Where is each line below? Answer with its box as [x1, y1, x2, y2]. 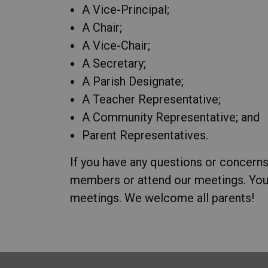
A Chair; [82, 20, 122, 35]
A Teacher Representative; [82, 92, 221, 106]
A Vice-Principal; [82, 2, 169, 17]
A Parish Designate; [82, 74, 184, 89]
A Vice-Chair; [82, 38, 150, 53]
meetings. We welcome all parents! [70, 191, 254, 205]
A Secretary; [82, 56, 146, 71]
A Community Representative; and [82, 110, 260, 124]
